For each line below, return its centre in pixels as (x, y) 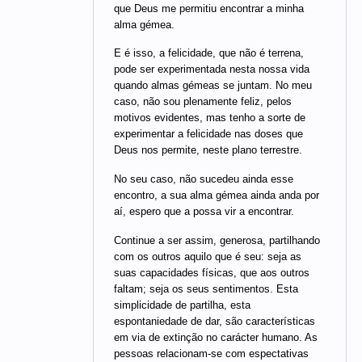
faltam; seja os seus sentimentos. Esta (206, 288)
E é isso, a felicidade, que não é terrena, (209, 53)
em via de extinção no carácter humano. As (216, 337)
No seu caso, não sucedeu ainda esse (204, 179)
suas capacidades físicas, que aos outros (212, 272)
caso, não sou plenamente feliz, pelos (203, 102)
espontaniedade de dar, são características (215, 321)
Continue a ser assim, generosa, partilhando (217, 240)
